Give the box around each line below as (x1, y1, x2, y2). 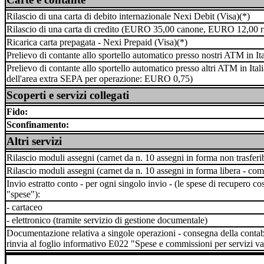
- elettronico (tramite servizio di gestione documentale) (6, 215, 207, 225)
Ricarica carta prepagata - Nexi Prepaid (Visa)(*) (6, 37, 187, 47)
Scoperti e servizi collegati (6, 89, 129, 101)
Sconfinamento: (6, 120, 69, 130)
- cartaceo (6, 202, 42, 212)
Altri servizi (6, 135, 62, 147)
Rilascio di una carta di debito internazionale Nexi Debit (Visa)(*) (6, 11, 250, 21)
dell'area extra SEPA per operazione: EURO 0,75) (6, 74, 193, 84)
